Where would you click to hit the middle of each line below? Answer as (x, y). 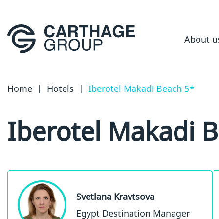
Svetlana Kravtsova (115, 196)
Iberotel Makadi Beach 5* (142, 88)
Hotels (60, 88)
